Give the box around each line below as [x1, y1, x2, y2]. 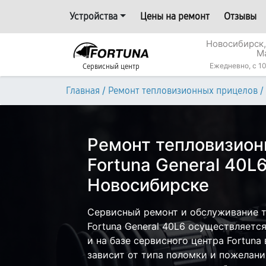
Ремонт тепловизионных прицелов [108, 85, 258, 96]
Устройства [69, 11, 118, 22]
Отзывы [223, 11, 256, 22]
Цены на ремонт [140, 11, 210, 22]
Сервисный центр [83, 62, 140, 71]
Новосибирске [87, 175, 209, 195]
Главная [66, 85, 100, 96]
